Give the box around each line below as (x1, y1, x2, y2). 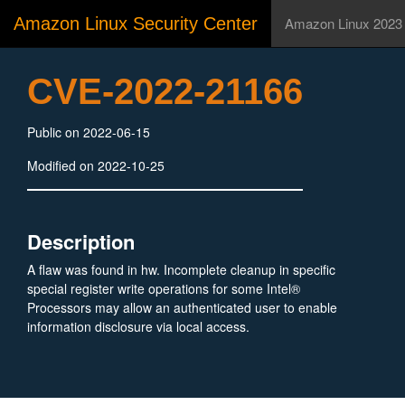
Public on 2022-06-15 (27, 123, 150, 141)
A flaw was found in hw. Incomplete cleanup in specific (27, 260, 335, 278)
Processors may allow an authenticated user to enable (27, 298, 337, 316)
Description (27, 227, 135, 256)
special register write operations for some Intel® (27, 279, 300, 297)
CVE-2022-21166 (27, 71, 303, 111)
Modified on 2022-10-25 (27, 156, 165, 174)
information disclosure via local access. (27, 317, 250, 335)
